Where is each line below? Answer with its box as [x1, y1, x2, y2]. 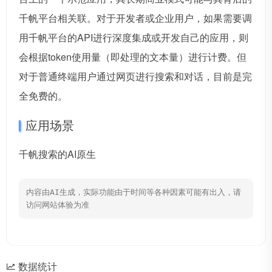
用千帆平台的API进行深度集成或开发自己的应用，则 [19, 30, 248, 45]
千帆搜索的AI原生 [19, 147, 96, 161]
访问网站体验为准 [26, 200, 89, 210]
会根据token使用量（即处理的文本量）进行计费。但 [19, 50, 246, 64]
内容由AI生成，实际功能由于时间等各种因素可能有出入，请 [26, 188, 241, 197]
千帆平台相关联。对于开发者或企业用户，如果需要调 [19, 11, 252, 25]
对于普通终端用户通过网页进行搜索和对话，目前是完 [19, 69, 252, 84]
